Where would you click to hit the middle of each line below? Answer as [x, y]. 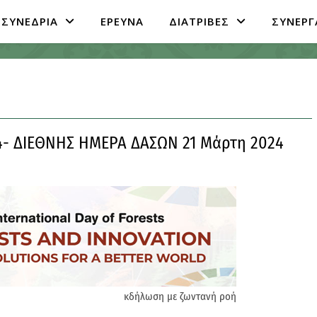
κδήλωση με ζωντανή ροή [180, 296]
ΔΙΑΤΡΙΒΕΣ [199, 21]
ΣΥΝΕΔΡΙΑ [30, 21]
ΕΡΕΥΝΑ [122, 21]
